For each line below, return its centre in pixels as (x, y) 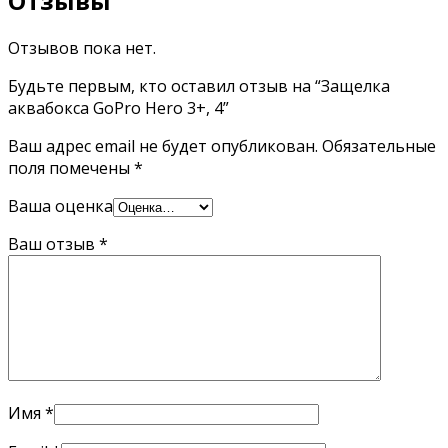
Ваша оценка (60, 206)
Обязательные (377, 146)
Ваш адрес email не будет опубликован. (163, 146)
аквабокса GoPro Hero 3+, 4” (118, 108)
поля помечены (71, 168)
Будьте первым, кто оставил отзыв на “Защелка (199, 86)
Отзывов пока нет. (82, 48)
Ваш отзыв (53, 244)
